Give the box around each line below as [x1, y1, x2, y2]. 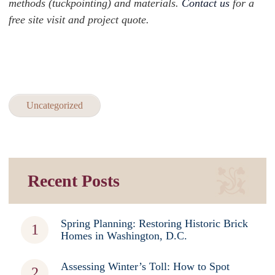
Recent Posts [28, 171, 120, 191]
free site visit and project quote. [9, 14, 149, 26]
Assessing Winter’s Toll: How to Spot [61, 260, 230, 273]
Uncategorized [26, 100, 83, 111]
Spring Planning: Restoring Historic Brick [61, 217, 248, 230]
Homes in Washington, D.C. [61, 230, 187, 242]
